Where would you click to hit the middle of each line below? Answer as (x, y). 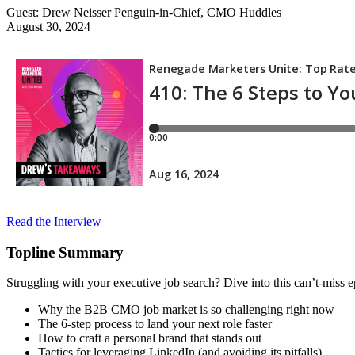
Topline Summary (65, 252)
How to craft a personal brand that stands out (150, 338)
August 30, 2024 (48, 26)
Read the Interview (54, 221)
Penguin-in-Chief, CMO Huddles (198, 12)
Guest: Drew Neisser (60, 12)
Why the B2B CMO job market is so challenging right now (186, 310)
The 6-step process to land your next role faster (155, 324)
